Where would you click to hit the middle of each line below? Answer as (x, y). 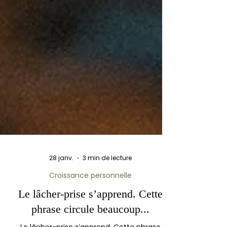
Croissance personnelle (90, 214)
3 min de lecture (107, 197)
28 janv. (61, 197)
